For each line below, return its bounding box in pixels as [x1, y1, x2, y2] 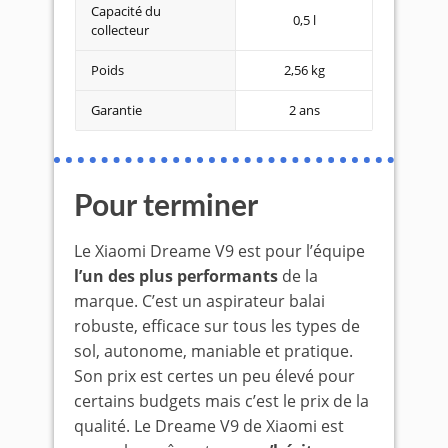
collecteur [91, 20, 149, 39]
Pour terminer [74, 191, 258, 222]
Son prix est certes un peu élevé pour [74, 364, 355, 387]
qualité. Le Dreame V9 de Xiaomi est [74, 414, 344, 437]
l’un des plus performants [74, 264, 278, 287]
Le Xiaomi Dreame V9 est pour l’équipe [74, 239, 365, 262]
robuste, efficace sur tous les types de [74, 314, 360, 337]
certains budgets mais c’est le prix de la [74, 389, 369, 412]
